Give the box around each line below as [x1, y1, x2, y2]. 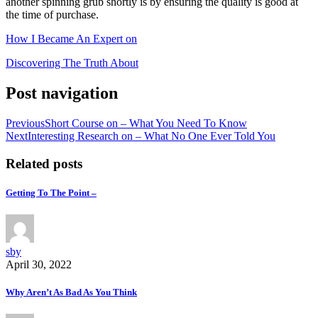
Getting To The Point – [6, 187, 97, 198]
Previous [6, 116, 45, 129]
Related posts [6, 155, 82, 171]
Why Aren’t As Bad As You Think [6, 287, 137, 298]
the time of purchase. [6, 9, 99, 21]
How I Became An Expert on [6, 33, 137, 45]
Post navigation [6, 83, 118, 102]
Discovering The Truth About [6, 57, 138, 69]
